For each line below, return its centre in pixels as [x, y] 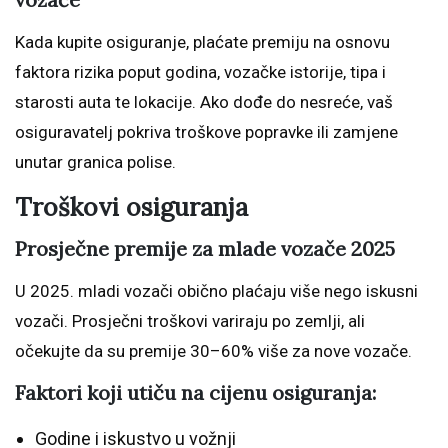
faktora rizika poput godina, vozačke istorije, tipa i [200, 71]
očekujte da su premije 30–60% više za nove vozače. [213, 350]
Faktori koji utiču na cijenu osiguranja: [195, 392]
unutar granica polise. [95, 161]
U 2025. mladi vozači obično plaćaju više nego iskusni [216, 290]
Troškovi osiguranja [131, 206]
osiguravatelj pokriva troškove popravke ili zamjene [206, 131]
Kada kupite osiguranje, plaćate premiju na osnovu [202, 41]
